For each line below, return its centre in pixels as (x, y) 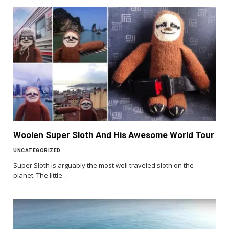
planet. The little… (41, 175)
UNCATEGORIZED (37, 150)
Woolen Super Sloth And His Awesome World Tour (114, 135)
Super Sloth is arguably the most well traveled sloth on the (104, 165)
